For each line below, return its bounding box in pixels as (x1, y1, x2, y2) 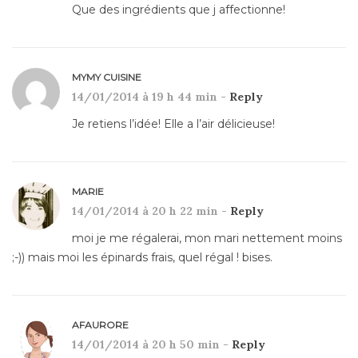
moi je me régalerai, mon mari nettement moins (72, 230, 342, 245)
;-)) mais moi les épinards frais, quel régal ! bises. (12, 249, 272, 265)
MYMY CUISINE (72, 70, 141, 83)
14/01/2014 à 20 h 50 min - (72, 336, 232, 352)
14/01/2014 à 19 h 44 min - (72, 89, 229, 104)
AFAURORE (72, 318, 129, 331)
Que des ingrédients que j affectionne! (72, 2, 285, 17)
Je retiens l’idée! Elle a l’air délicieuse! (72, 116, 275, 131)
